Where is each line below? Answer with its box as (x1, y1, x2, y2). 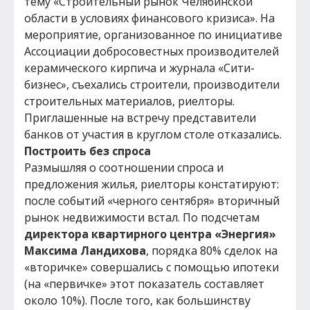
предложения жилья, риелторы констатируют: (24, 176, 279, 192)
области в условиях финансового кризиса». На (24, 10, 275, 26)
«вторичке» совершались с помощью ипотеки (24, 259, 279, 275)
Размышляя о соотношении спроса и (24, 160, 224, 175)
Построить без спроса (24, 143, 151, 158)
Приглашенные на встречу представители (24, 110, 256, 125)
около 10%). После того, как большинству (24, 293, 250, 308)
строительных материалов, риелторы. (24, 93, 235, 109)
